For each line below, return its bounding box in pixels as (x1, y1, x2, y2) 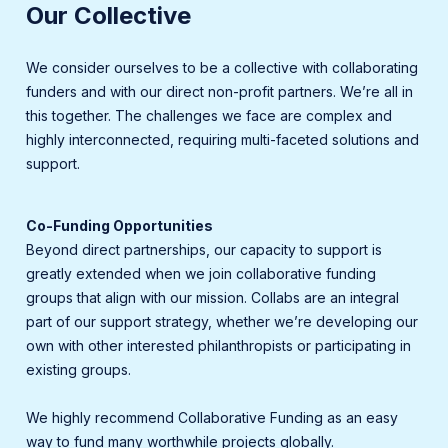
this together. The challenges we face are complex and (26, 107, 393, 125)
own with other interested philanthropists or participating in (26, 337, 412, 355)
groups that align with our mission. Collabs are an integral (26, 289, 400, 307)
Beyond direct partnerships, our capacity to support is (26, 241, 383, 259)
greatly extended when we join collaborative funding (26, 265, 377, 283)
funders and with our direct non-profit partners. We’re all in (26, 83, 414, 101)
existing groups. (26, 361, 136, 379)
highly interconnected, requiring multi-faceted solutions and (26, 131, 420, 149)
